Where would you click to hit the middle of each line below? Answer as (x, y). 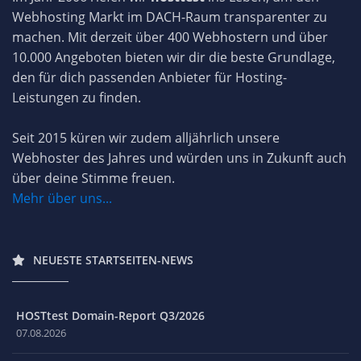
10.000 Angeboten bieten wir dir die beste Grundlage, (174, 57)
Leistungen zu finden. (77, 98)
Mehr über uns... (62, 198)
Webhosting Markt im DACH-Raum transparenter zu (170, 17)
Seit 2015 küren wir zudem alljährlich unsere (146, 138)
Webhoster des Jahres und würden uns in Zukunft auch (179, 158)
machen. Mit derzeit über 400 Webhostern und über (170, 37)
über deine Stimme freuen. (93, 178)
